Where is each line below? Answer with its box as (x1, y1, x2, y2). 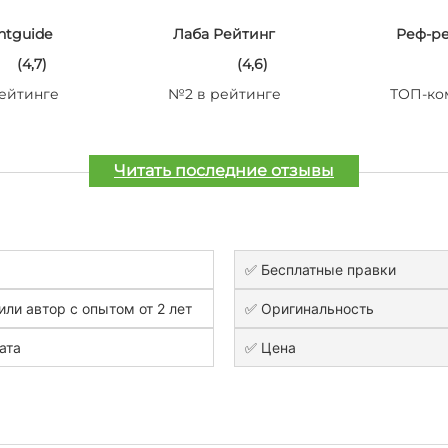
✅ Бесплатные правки (245, 261, 396, 278)
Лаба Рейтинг (173, 25, 275, 43)
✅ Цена (245, 339, 296, 356)
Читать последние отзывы (114, 161, 334, 180)
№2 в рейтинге (167, 85, 281, 103)
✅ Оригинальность (245, 300, 374, 317)
